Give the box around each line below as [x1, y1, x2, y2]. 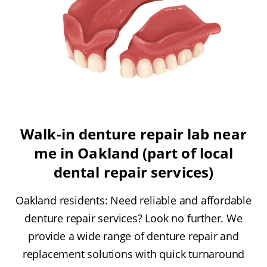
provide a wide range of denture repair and [28, 229, 239, 244]
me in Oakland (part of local [33, 143, 234, 163]
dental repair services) [54, 162, 213, 182]
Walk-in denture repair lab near [20, 124, 247, 144]
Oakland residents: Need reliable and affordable [15, 193, 252, 208]
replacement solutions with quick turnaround [22, 247, 245, 262]
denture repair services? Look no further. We [24, 211, 243, 226]
